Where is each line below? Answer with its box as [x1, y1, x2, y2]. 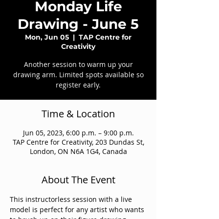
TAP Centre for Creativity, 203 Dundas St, [12, 137, 144, 147]
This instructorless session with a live [10, 195, 134, 204]
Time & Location [42, 107, 115, 120]
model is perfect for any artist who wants [10, 205, 146, 214]
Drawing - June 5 [18, 16, 139, 32]
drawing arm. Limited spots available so [13, 70, 144, 79]
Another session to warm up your [23, 60, 133, 69]
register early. [56, 80, 101, 89]
